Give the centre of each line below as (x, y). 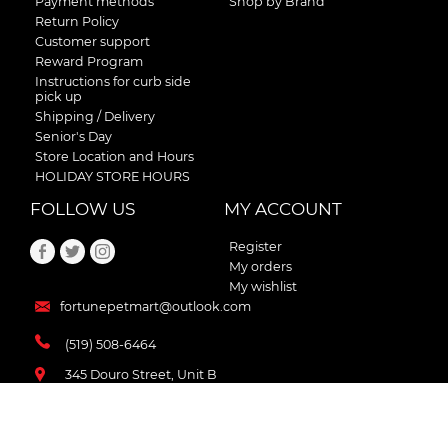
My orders (260, 267)
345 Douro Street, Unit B (141, 375)
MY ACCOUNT (283, 209)
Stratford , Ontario (121, 390)
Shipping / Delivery (95, 117)
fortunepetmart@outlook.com (155, 307)
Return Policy (77, 22)
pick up (58, 97)
